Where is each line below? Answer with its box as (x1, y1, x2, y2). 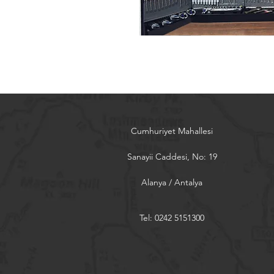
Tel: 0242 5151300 (139, 212, 204, 223)
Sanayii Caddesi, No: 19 (127, 151, 217, 162)
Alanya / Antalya (141, 177, 202, 188)
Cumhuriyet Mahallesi (131, 125, 213, 136)
